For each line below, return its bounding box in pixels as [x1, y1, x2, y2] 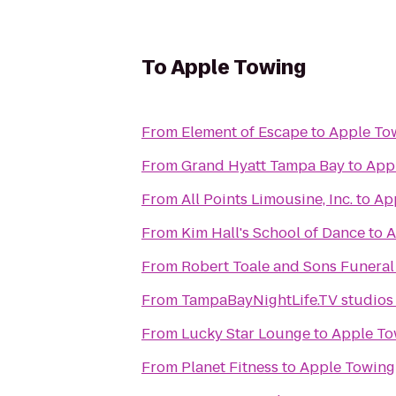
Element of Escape [181, 122, 308, 142]
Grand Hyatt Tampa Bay [181, 156, 345, 176]
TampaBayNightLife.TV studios [181, 290, 393, 310]
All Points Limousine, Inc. [181, 189, 353, 209]
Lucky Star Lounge [181, 324, 310, 344]
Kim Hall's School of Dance [181, 223, 365, 243]
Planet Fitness [181, 357, 278, 377]
